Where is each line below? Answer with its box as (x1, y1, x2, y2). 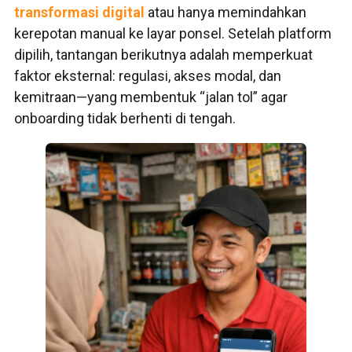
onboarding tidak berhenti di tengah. (14, 110, 236, 127)
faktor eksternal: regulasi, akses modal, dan (14, 68, 281, 85)
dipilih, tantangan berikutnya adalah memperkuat (14, 46, 313, 64)
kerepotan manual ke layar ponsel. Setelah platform (14, 25, 332, 42)
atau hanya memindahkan (145, 4, 306, 21)
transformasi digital (14, 4, 145, 21)
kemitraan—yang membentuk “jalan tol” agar (14, 89, 288, 106)
